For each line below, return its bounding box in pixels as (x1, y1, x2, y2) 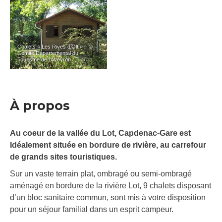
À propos (10, 98, 70, 113)
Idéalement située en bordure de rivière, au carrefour (10, 141, 206, 150)
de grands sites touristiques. (10, 153, 117, 162)
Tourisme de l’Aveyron (17, 56, 71, 63)
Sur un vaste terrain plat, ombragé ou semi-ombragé (10, 169, 192, 178)
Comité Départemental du (17, 50, 78, 56)
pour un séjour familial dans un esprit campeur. (10, 205, 173, 214)
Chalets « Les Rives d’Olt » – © (17, 44, 93, 50)
